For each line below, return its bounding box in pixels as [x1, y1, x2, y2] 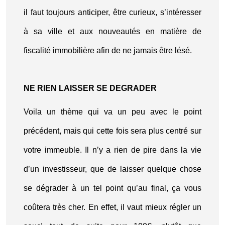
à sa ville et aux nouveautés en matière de [24, 27, 201, 36]
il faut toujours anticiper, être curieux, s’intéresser [24, 8, 201, 17]
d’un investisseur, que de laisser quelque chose [24, 165, 201, 173]
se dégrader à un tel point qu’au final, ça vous [24, 184, 201, 192]
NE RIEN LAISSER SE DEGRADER [24, 84, 157, 92]
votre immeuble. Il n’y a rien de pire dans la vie [24, 146, 201, 154]
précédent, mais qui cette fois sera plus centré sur [24, 127, 201, 135]
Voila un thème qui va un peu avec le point [24, 107, 201, 116]
